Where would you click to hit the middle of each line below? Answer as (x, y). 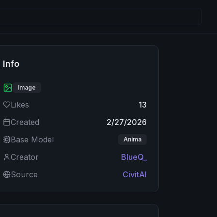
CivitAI (134, 174)
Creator (25, 157)
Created (25, 122)
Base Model (32, 139)
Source (24, 174)
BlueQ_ (134, 157)
